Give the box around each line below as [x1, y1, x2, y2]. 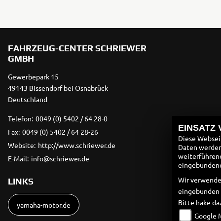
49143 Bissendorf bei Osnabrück [8, 83, 108, 92]
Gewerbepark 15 [8, 72, 59, 81]
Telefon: [8, 114, 33, 123]
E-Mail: [8, 154, 29, 163]
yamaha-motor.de [17, 200, 71, 209]
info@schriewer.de [31, 154, 89, 163]
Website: [8, 141, 36, 149]
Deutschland [8, 95, 47, 104]
